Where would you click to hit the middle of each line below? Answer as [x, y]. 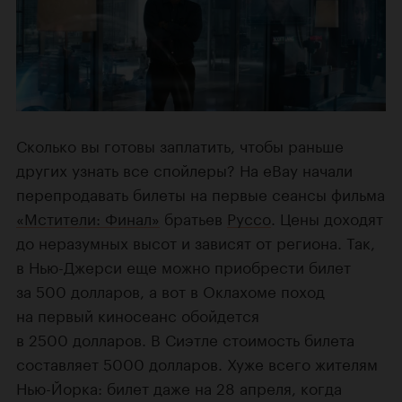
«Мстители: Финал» [88, 218]
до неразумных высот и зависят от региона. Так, [196, 242]
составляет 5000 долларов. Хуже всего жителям [197, 363]
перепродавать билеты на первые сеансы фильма [201, 193]
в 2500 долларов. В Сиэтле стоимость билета [185, 339]
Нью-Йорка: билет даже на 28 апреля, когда [179, 387]
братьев [193, 218]
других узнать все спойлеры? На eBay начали [184, 169]
